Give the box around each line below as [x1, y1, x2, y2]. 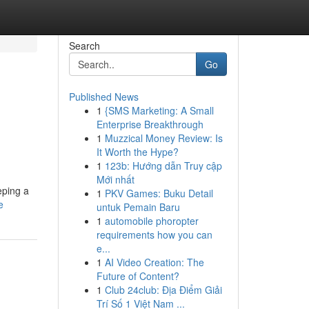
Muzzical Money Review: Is [104, 131, 223, 145]
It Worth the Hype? [96, 145, 179, 159]
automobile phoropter [104, 214, 199, 228]
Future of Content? [96, 269, 179, 283]
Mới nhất [96, 172, 134, 186]
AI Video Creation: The [104, 255, 204, 269]
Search [68, 39, 100, 52]
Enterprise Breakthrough [96, 117, 203, 131]
